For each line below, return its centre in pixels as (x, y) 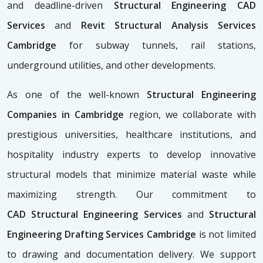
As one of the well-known (77, 95)
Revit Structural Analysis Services (164, 26)
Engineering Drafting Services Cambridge (102, 235)
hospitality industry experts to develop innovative (131, 155)
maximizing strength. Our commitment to (131, 195)
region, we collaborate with (190, 115)
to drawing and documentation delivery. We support (131, 254)
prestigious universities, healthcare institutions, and (131, 135)
